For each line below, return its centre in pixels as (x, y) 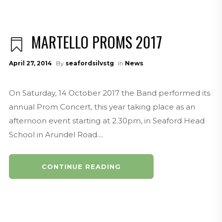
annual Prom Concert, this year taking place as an (102, 107)
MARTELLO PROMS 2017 (96, 42)
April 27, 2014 (30, 63)
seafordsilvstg (89, 63)
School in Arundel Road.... (56, 134)
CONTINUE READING (81, 166)
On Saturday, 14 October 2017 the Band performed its (109, 93)
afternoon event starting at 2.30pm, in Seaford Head (107, 120)
